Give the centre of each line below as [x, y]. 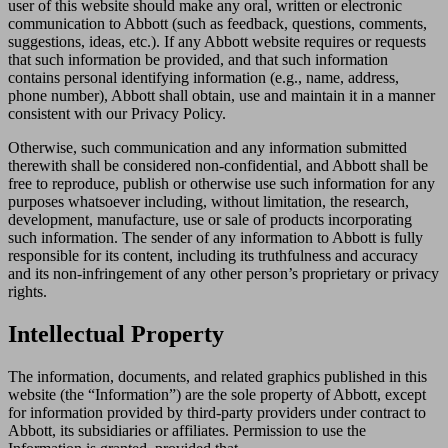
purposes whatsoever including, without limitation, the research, [208, 202]
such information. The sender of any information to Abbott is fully [215, 238]
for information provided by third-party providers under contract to [217, 413]
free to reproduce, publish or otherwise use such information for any [221, 184]
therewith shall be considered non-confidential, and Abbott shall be [218, 166]
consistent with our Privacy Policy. [119, 114]
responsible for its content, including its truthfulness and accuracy [213, 256]
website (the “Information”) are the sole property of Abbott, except [217, 395]
